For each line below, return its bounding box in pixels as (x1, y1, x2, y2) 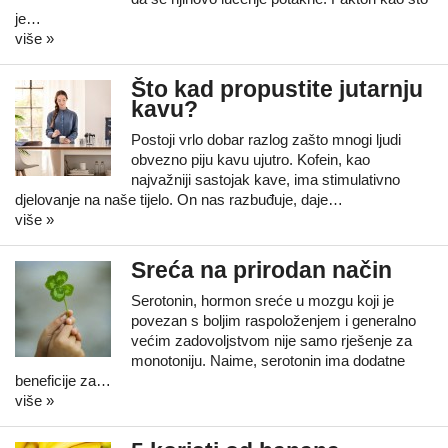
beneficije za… (15, 372, 111, 389)
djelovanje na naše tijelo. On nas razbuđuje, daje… (15, 191, 343, 208)
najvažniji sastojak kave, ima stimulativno (131, 171, 400, 188)
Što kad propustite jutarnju (131, 77, 423, 102)
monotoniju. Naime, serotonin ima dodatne (131, 352, 405, 369)
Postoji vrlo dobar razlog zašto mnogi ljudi (131, 131, 401, 148)
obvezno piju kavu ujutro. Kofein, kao (131, 151, 370, 168)
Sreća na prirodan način (131, 258, 392, 283)
